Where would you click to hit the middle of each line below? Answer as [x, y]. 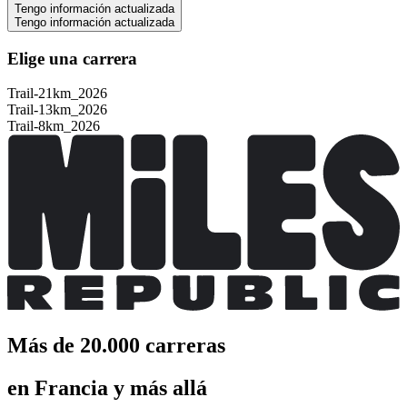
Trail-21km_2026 [57, 94]
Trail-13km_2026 [57, 110]
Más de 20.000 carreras [116, 346]
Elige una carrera [72, 58]
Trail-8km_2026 [54, 126]
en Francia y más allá [107, 387]
